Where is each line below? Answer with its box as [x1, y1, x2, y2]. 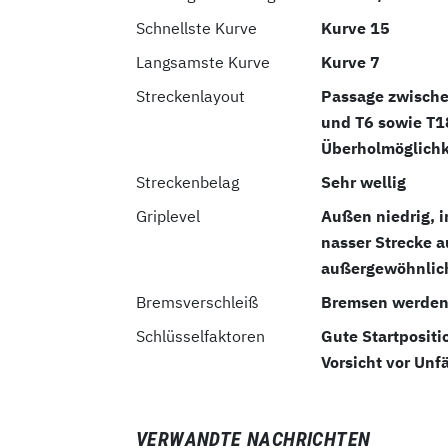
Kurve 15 [321, 17, 390, 38]
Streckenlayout [136, 85, 245, 106]
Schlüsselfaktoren [136, 325, 265, 346]
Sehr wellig [321, 171, 406, 192]
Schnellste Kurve [136, 17, 257, 38]
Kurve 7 [321, 51, 380, 72]
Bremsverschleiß [136, 291, 258, 312]
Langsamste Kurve [136, 51, 270, 72]
